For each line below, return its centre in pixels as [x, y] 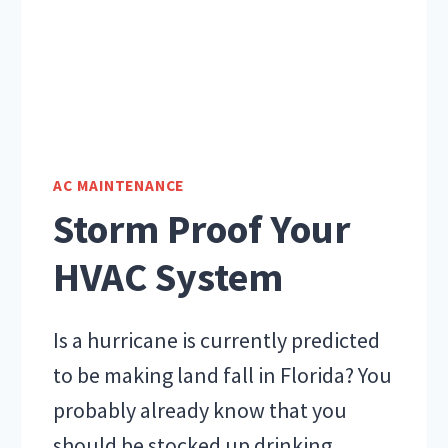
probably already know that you [200, 410]
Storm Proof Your [202, 229]
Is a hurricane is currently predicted [217, 340]
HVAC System [168, 277]
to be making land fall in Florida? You [223, 375]
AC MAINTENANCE [119, 185]
